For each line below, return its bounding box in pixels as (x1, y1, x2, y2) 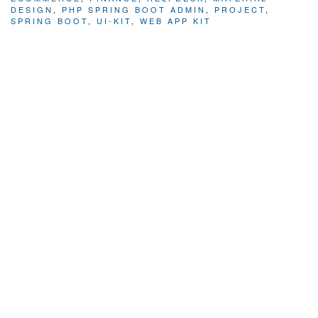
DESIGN (11, 4, 53, 16)
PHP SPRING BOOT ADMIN (62, 4, 206, 16)
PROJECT (214, 4, 265, 16)
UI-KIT (97, 15, 131, 27)
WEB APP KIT (140, 15, 212, 27)
